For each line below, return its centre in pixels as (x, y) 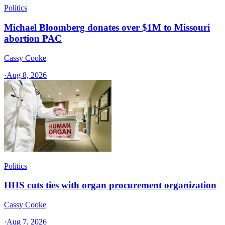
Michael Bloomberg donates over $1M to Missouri (107, 27)
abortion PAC (33, 38)
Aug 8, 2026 (27, 75)
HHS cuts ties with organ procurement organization (110, 185)
